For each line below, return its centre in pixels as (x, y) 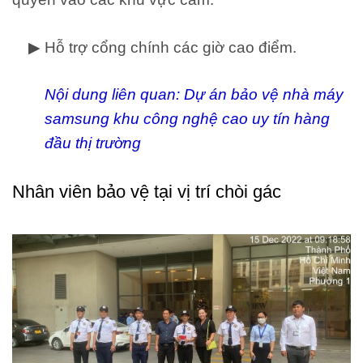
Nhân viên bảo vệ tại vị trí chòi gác (147, 191)
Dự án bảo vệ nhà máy (264, 94)
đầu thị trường (93, 143)
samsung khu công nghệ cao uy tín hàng (187, 118)
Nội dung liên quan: (114, 94)
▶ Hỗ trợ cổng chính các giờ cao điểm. (154, 47)
